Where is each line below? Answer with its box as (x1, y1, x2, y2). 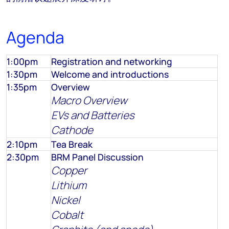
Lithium (51, 178, 86, 192)
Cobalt (51, 208, 83, 222)
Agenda (6, 26, 64, 49)
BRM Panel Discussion (51, 151, 144, 163)
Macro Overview (51, 93, 127, 107)
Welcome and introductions (51, 68, 169, 80)
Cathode (51, 123, 93, 137)
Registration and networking (51, 55, 172, 67)
